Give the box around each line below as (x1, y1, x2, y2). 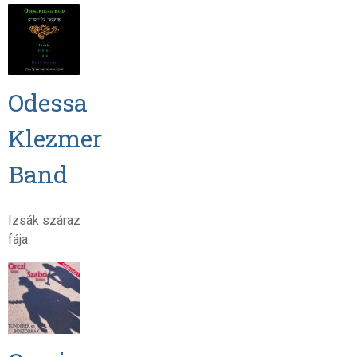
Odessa (7, 85, 88, 118)
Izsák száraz (7, 212, 80, 228)
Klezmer (7, 121, 102, 154)
